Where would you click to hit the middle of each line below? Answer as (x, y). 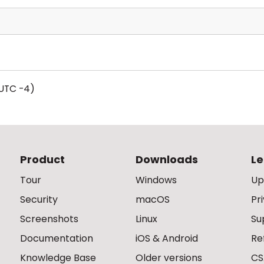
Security (39, 199)
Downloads (167, 159)
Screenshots (49, 219)
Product (42, 159)
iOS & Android (167, 238)
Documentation (57, 238)
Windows (156, 180)
